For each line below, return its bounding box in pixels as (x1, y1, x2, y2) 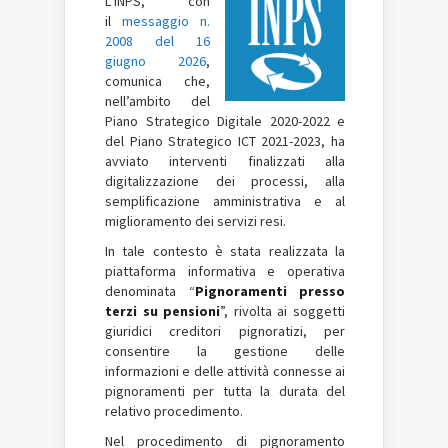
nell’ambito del (105, 92, 210, 110)
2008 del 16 (105, 32, 210, 50)
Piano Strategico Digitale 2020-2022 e (105, 112, 345, 130)
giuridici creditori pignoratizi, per (105, 322, 345, 340)
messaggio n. (122, 12, 210, 30)
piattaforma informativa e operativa (105, 262, 345, 280)
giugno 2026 (105, 52, 206, 70)
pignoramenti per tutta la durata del (105, 382, 345, 400)
